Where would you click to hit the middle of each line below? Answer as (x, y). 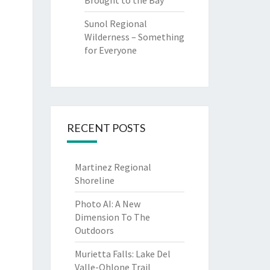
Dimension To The (112, 217)
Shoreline (94, 180)
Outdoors (94, 230)
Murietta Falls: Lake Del (122, 254)
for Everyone (110, 50)
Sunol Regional (115, 24)
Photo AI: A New (107, 204)
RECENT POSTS (106, 128)
